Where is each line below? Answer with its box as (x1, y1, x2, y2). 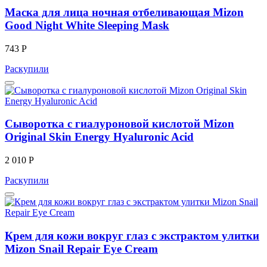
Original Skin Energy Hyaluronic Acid (5, 131, 194, 144)
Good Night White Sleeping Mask (5, 18, 169, 32)
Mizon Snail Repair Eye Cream (5, 242, 158, 255)
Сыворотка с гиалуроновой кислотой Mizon (5, 117, 234, 131)
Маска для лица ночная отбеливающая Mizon (5, 5, 244, 18)
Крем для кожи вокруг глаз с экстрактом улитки (5, 229, 259, 242)
